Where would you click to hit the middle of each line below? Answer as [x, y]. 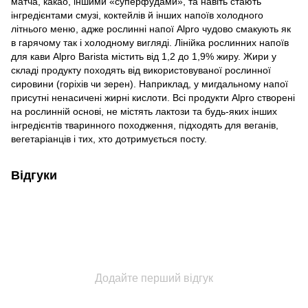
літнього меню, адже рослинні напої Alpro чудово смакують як [151, 29]
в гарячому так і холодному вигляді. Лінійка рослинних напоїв [150, 42]
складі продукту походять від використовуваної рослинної [141, 70]
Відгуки [34, 175]
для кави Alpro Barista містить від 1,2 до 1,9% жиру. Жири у [144, 56]
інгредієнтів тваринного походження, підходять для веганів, [145, 125]
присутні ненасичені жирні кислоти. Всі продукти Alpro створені [153, 97]
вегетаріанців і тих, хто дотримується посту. [109, 139]
